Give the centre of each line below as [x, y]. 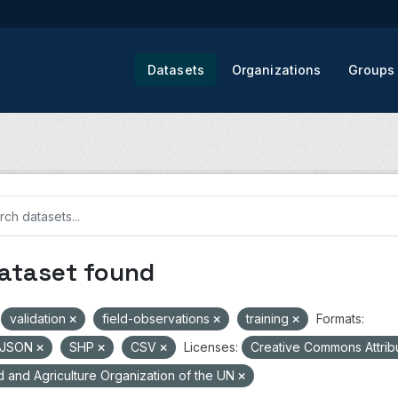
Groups [372, 70]
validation [39, 318]
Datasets [175, 70]
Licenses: [211, 347]
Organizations [276, 70]
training [269, 318]
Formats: [340, 318]
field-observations [157, 318]
